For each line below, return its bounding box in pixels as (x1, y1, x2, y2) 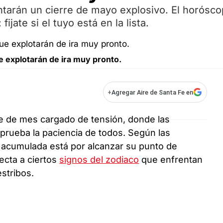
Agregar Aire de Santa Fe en (111, 88, 193, 96)
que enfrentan (139, 154, 203, 165)
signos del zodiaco (59, 154, 139, 165)
